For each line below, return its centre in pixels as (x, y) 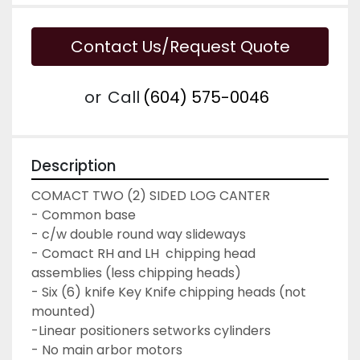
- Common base (84, 215)
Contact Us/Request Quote (180, 46)
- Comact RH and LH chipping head (143, 253)
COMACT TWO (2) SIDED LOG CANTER (151, 195)
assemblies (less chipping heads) (136, 272)
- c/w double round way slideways (139, 234)
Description (74, 166)
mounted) (63, 311)
